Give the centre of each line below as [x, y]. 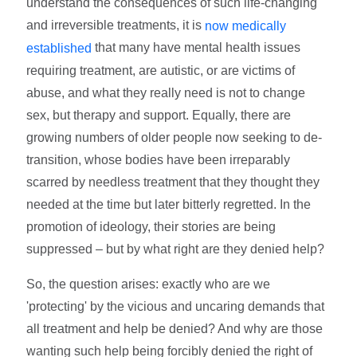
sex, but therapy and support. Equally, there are [159, 116]
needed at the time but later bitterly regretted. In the [169, 205]
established [59, 49]
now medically [246, 25]
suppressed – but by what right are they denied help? [176, 249]
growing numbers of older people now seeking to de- [175, 138]
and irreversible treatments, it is [116, 25]
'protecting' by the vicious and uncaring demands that [176, 307]
